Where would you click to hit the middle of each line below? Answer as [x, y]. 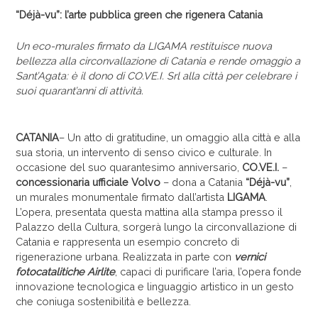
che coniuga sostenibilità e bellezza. [104, 301]
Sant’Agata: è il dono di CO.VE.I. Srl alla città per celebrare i [157, 76]
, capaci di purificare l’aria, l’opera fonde [209, 271]
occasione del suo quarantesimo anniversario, [129, 167]
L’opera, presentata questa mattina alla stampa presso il [149, 212]
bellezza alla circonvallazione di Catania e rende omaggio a [158, 61]
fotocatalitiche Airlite [66, 271]
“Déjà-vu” [268, 182]
